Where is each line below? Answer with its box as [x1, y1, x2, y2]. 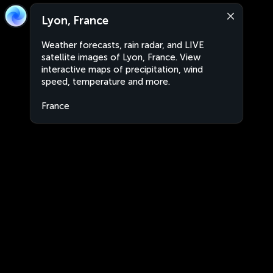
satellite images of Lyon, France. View [41, 52, 200, 63]
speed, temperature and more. [41, 76, 170, 87]
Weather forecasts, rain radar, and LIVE [41, 40, 204, 51]
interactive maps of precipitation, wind [41, 64, 203, 75]
